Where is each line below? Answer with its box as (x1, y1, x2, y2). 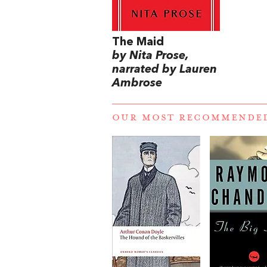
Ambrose (112, 77, 162, 89)
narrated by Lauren (112, 63, 217, 76)
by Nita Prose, (112, 49, 188, 62)
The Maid (112, 36, 164, 48)
